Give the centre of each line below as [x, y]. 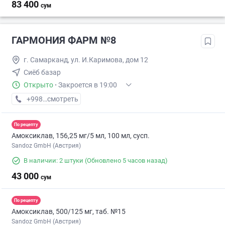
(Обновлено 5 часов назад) [126, 161]
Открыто [38, 85]
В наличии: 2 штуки [53, 161]
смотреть [63, 99]
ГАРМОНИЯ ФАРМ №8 [64, 40]
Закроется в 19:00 [88, 85]
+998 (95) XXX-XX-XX [60, 99]
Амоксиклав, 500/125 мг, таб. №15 [69, 212]
